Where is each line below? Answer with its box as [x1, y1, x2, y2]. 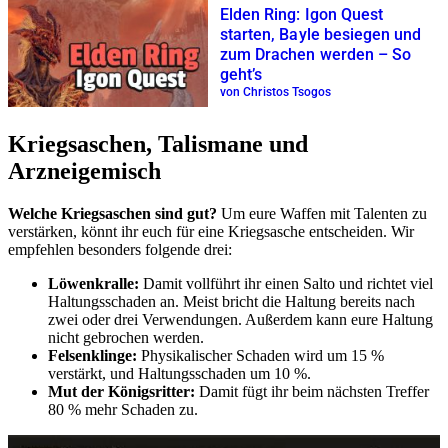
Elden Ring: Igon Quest [220, 5, 384, 25]
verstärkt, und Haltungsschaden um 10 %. [48, 364, 311, 382]
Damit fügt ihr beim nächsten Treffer [195, 382, 429, 400]
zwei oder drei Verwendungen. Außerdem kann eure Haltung [48, 310, 433, 328]
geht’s [220, 65, 263, 85]
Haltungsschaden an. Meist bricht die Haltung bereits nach [48, 292, 415, 310]
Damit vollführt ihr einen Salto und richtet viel [143, 274, 433, 292]
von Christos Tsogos [220, 85, 332, 100]
